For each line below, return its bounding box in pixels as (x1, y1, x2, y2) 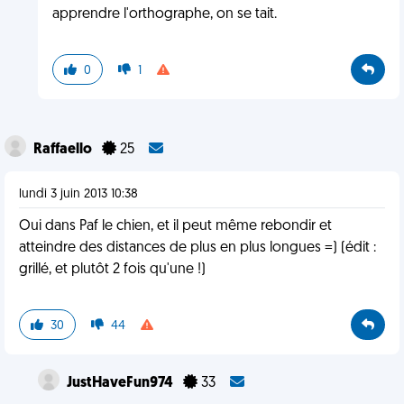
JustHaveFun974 (66, 376, 176, 390)
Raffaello (33, 142, 95, 157)
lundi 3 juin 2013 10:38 (19, 188, 138, 201)
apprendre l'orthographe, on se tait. (51, 7, 277, 22)
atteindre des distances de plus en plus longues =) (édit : (19, 241, 376, 255)
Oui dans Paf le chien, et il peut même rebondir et (19, 219, 332, 234)
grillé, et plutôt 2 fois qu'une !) (19, 262, 206, 277)
